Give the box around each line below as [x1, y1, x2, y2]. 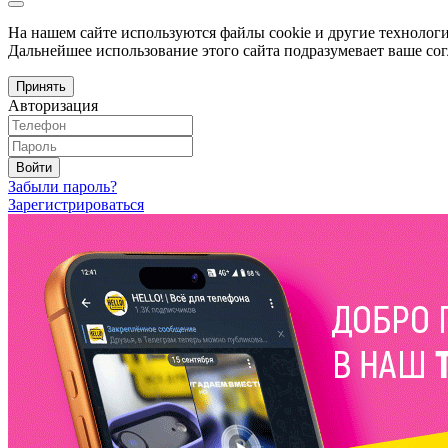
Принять [16, 78, 66, 94]
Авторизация [8, 96, 98, 114]
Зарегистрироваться [8, 195, 144, 213]
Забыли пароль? [8, 177, 117, 195]
